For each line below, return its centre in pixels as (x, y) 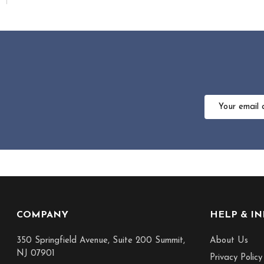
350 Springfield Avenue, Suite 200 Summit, (100, 240)
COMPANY (42, 215)
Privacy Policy (236, 258)
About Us (229, 240)
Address (220, 114)
